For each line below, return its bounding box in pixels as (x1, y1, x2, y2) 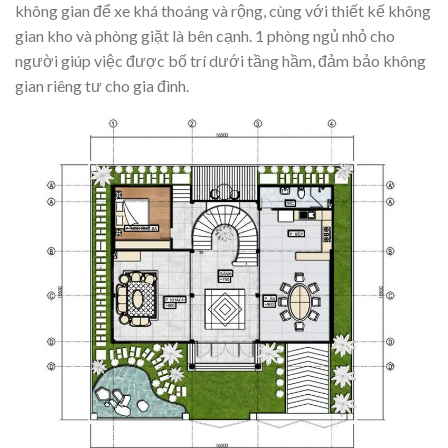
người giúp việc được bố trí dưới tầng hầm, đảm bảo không (15, 50, 426, 70)
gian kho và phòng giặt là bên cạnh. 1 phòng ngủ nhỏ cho (15, 25, 395, 45)
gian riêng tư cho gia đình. (15, 75, 189, 95)
